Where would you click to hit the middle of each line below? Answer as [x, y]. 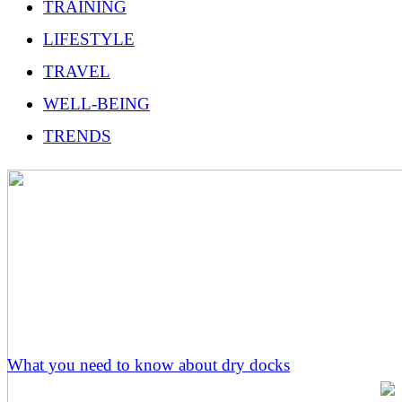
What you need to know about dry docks [149, 364]
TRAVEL [77, 71]
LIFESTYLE [89, 39]
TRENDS [77, 135]
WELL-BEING [96, 103]
